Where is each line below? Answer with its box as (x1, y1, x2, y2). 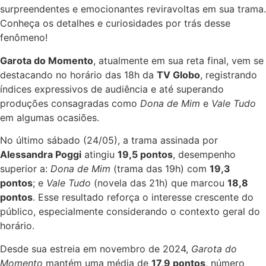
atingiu (81, 148, 118, 161)
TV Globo (157, 68, 200, 81)
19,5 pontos (118, 148, 173, 161)
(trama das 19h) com (110, 163, 210, 175)
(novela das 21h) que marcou (91, 177, 227, 189)
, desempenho (173, 148, 236, 161)
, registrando (200, 68, 257, 81)
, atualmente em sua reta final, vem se (93, 54, 264, 66)
